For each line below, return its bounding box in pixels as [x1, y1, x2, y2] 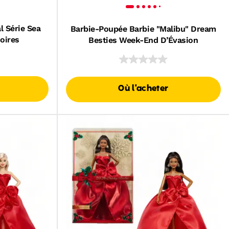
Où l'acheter [118, 85, 169, 93]
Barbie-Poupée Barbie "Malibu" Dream [70, 24, 216, 34]
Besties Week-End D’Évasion [88, 35, 198, 45]
